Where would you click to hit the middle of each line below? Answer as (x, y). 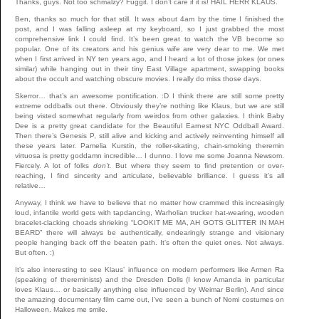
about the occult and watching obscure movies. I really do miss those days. (138, 78)
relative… (30, 185)
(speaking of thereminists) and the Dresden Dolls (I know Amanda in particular (150, 279)
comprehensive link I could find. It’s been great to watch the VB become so (150, 38)
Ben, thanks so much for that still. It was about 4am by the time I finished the (150, 19)
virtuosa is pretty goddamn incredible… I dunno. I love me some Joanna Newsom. (150, 155)
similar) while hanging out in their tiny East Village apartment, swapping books (150, 68)
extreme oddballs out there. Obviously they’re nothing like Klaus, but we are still (150, 105)
